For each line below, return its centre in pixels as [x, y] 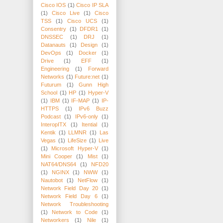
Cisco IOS [54, 5]
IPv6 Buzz [94, 109]
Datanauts [53, 45]
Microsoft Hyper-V [75, 149]
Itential [90, 125]
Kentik [48, 133]
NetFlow [88, 180]
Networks [53, 77]
